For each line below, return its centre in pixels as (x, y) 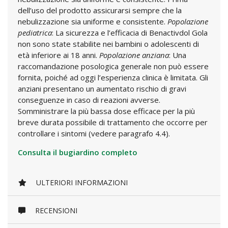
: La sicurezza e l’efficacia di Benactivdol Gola (130, 33)
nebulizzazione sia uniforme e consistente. (93, 21)
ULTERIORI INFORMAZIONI (81, 183)
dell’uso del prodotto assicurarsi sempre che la (100, 10)
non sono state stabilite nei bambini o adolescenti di (108, 44)
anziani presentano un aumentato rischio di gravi (102, 89)
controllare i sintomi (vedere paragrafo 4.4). (94, 133)
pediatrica (35, 33)
